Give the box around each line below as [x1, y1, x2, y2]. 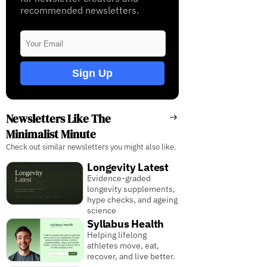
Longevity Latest [87, 160, 169, 175]
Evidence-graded [87, 173, 151, 184]
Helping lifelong [87, 229, 147, 241]
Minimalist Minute [5, 126, 96, 142]
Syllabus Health [87, 217, 164, 231]
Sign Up [72, 67, 113, 79]
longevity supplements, [87, 184, 176, 195]
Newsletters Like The [5, 111, 111, 127]
